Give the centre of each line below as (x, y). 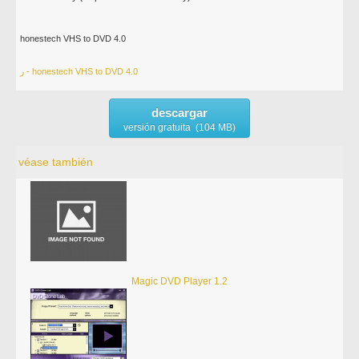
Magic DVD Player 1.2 (179, 281)
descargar (179, 113)
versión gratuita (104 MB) (179, 127)
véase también (56, 162)
